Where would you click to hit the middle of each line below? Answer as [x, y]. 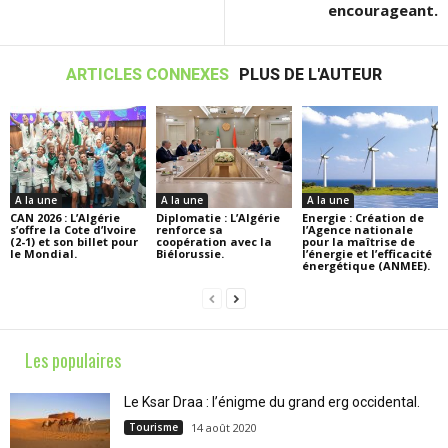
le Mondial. [43, 253]
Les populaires [73, 359]
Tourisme [153, 426]
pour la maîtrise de [358, 241]
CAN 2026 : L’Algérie [65, 217]
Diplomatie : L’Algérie [217, 217]
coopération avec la [213, 241]
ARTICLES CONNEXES [147, 75]
